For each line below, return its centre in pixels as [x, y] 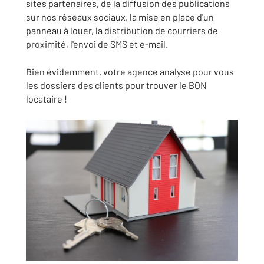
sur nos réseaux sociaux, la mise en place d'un [120, 17]
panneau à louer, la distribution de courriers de [122, 30]
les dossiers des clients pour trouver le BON [116, 85]
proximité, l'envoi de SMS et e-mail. [97, 44]
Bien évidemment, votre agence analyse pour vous [130, 72]
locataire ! [47, 99]
